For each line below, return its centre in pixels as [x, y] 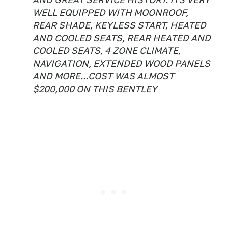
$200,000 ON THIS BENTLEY [95, 89]
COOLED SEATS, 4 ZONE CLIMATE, [107, 51]
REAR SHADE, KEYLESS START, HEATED [119, 25]
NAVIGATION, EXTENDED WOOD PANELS [121, 63]
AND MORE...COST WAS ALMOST [103, 76]
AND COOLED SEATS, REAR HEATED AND [122, 38]
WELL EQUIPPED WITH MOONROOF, [110, 12]
